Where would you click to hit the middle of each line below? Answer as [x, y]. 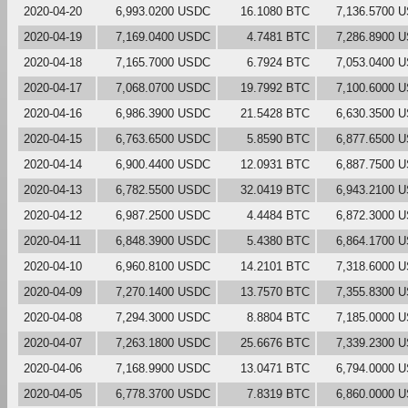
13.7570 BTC [275, 291]
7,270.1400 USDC [163, 291]
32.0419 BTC [275, 189]
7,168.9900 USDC [163, 368]
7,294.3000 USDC [163, 317]
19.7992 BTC [275, 87]
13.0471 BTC [275, 368]
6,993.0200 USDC [163, 11]
